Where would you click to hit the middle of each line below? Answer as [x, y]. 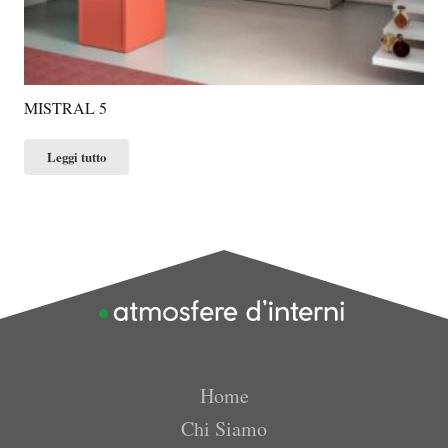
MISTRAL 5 [65, 107]
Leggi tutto [77, 156]
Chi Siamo [224, 428]
